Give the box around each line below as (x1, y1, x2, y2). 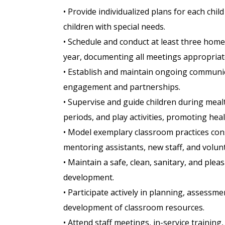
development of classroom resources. (63, 202, 204, 213)
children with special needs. (63, 21, 165, 33)
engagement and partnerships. (63, 81, 180, 93)
